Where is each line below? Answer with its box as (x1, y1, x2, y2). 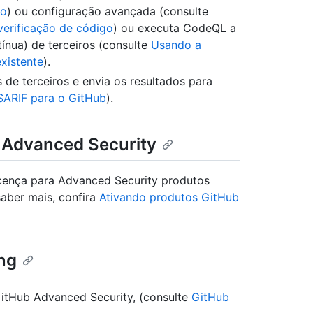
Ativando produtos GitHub (99, 190, 239, 205)
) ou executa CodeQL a (113, 21, 236, 36)
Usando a (151, 38, 201, 52)
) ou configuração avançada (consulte (7, 4, 208, 19)
